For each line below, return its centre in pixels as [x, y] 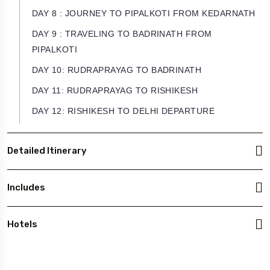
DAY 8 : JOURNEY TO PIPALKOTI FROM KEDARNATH [144, 13]
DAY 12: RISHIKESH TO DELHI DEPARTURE [124, 111]
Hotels [22, 224]
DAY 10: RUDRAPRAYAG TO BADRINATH [117, 70]
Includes [26, 188]
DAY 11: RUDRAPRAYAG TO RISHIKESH [115, 90]
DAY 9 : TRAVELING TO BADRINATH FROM [122, 33]
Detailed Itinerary [47, 151]
